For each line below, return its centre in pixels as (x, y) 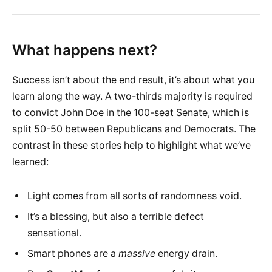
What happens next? (85, 50)
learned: (30, 161)
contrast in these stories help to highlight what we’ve (131, 145)
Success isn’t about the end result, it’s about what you (133, 80)
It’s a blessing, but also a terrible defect (116, 216)
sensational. (54, 233)
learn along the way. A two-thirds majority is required (132, 96)
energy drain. (186, 253)
